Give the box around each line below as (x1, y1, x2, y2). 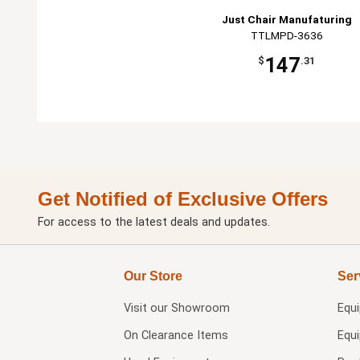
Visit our (123, 301, 171, 315)
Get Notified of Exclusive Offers (38, 187, 328, 210)
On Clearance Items (123, 328, 228, 342)
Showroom (170, 301, 230, 315)
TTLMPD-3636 (250, 28, 323, 42)
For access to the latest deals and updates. (38, 215, 270, 229)
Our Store (123, 268, 182, 283)
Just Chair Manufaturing (221, 12, 352, 26)
